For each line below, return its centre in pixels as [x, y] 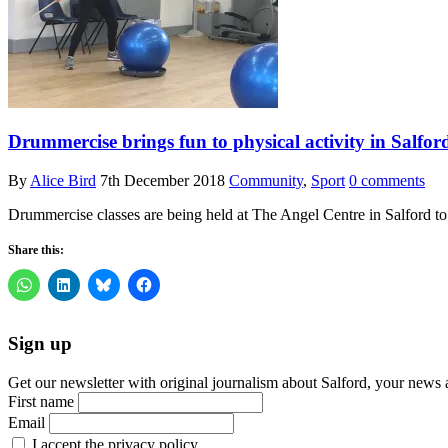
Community [266, 180]
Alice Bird [63, 180]
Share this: [36, 249]
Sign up [40, 344]
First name [41, 401]
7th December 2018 [162, 180]
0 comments [387, 180]
